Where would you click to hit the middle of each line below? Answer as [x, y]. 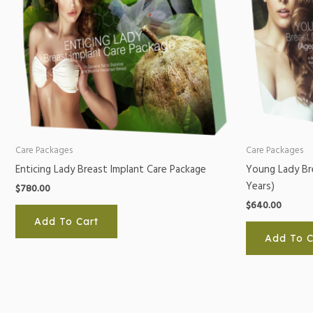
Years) [260, 186]
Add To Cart [66, 221]
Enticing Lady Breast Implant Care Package [111, 169]
